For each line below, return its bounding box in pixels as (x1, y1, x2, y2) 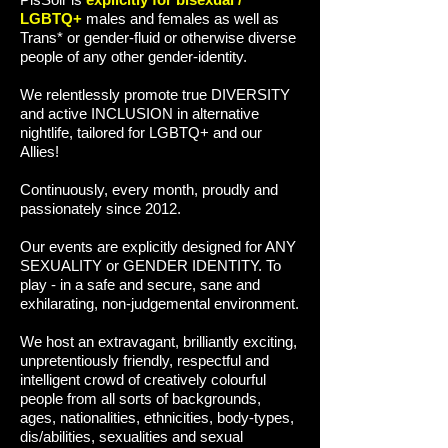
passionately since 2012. (20, 200, 181, 217)
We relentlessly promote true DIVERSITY (20, 86, 290, 103)
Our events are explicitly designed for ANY (20, 238, 296, 255)
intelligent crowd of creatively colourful (20, 371, 266, 388)
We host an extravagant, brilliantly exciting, (20, 333, 297, 350)
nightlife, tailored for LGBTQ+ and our (20, 124, 262, 141)
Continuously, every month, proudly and (20, 181, 278, 198)
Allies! (20, 143, 59, 160)
